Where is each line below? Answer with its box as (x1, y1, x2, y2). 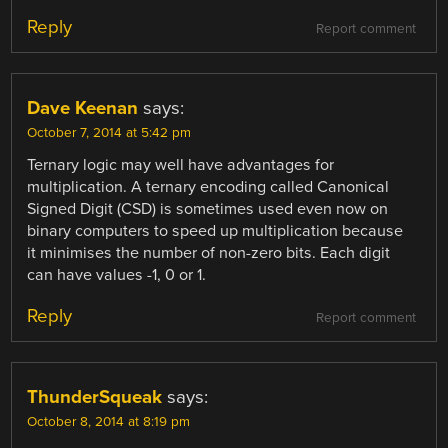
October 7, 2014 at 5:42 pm (27, 124, 192, 141)
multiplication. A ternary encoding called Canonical (27, 176, 390, 197)
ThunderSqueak (27, 385, 163, 408)
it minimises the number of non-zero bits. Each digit (27, 242, 391, 263)
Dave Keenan (27, 96, 139, 119)
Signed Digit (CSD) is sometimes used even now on (27, 198, 389, 219)
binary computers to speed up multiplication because (27, 220, 404, 241)
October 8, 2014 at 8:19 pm (27, 413, 191, 430)
